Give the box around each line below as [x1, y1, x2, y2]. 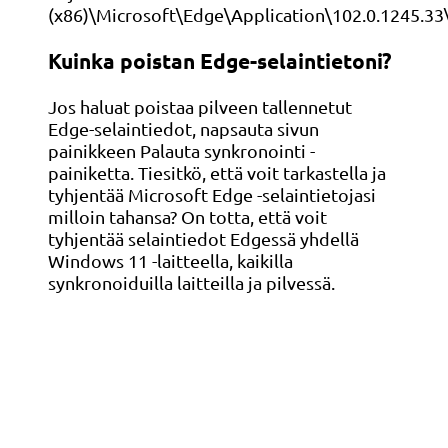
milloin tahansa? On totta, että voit [48, 206, 327, 228]
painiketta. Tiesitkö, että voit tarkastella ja [48, 162, 386, 184]
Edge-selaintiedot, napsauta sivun [48, 118, 319, 140]
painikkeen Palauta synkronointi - [48, 140, 315, 162]
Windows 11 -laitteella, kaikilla [48, 250, 293, 272]
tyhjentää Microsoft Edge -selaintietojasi [48, 184, 376, 206]
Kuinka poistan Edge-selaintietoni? [48, 47, 392, 75]
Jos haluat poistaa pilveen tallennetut [48, 96, 352, 118]
